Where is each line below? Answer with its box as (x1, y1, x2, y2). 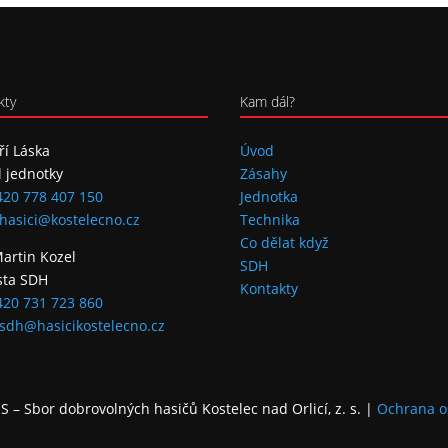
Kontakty (240, 279, 299, 299)
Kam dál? (240, 92, 296, 112)
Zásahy (240, 164, 288, 184)
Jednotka (240, 187, 299, 207)
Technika (240, 210, 301, 230)
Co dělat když (240, 233, 330, 253)
